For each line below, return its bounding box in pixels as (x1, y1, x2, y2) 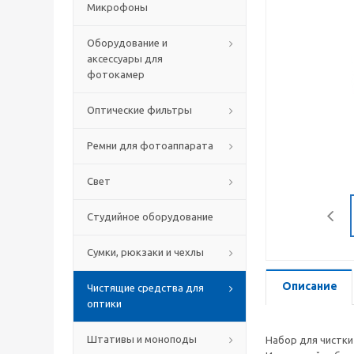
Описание (282, 280, 337, 292)
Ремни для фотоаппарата (87, 140, 213, 151)
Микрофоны (87, 2, 148, 13)
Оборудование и (87, 37, 168, 48)
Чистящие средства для (87, 282, 204, 293)
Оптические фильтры (87, 104, 192, 115)
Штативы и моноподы (87, 333, 197, 345)
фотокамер (87, 69, 145, 80)
